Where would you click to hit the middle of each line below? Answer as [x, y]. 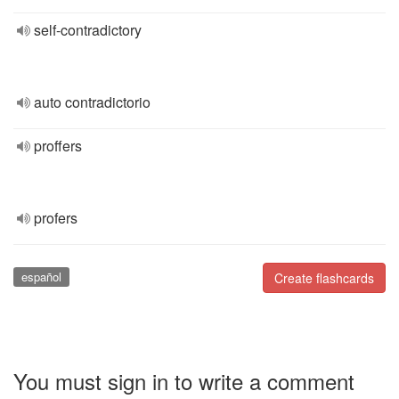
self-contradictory [88, 30]
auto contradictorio [92, 102]
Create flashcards [324, 278]
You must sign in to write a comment [184, 380]
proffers [58, 146]
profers [56, 218]
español [41, 277]
